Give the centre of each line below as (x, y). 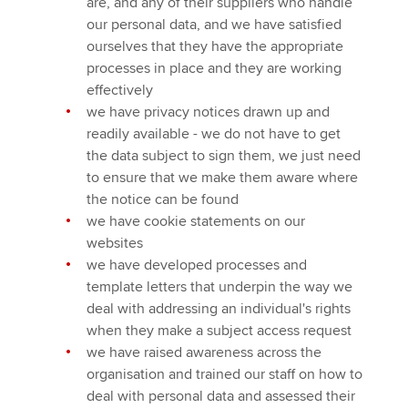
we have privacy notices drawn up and (208, 112)
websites (115, 243)
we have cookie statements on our (196, 221)
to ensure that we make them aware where (222, 178)
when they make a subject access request (219, 331)
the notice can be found (163, 199)
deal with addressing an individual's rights (219, 309)
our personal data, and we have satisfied (214, 25)
